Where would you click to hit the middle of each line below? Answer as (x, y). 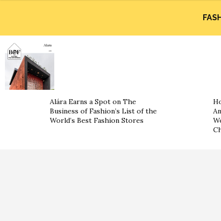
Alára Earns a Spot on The (93, 102)
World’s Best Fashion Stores (97, 120)
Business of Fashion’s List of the (103, 111)
